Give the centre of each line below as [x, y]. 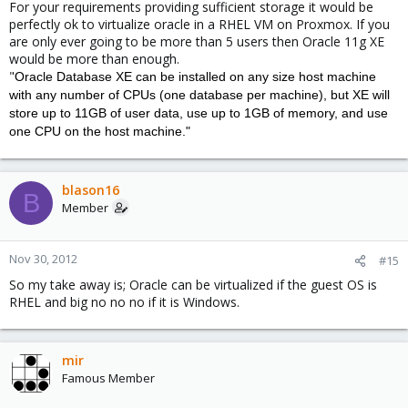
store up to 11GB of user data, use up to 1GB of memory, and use [199, 113]
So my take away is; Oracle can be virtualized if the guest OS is [193, 285]
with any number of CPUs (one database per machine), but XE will [199, 95]
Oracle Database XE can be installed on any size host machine [195, 77]
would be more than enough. [94, 59]
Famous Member [108, 378]
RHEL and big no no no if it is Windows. [124, 302]
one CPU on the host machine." [100, 132]
